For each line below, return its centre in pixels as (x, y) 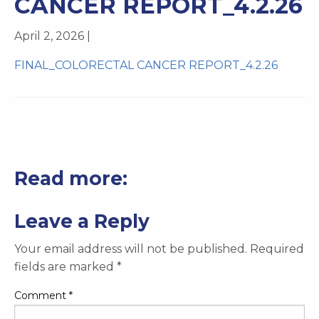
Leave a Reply (82, 221)
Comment (42, 295)
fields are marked (66, 266)
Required (277, 249)
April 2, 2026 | (52, 36)
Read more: (71, 178)
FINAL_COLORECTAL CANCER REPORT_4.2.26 (146, 65)
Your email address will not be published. (131, 249)
